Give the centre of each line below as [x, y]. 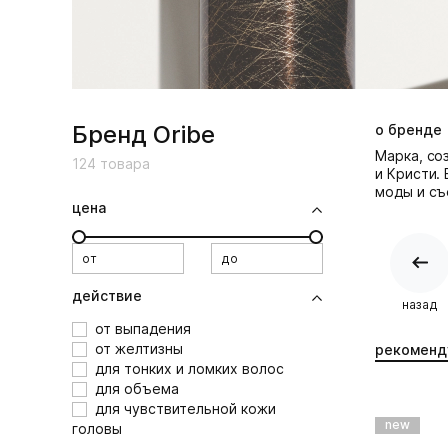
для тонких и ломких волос [189, 368]
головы [97, 428]
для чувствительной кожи [185, 408]
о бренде [408, 129]
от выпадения [143, 328]
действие [107, 295]
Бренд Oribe [143, 134]
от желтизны [139, 348]
